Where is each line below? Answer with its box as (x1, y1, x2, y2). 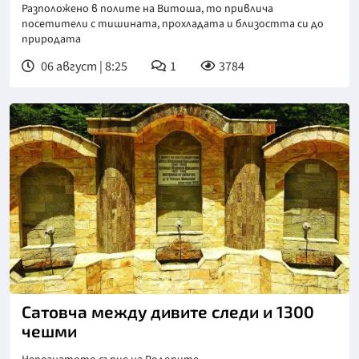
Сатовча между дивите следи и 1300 (22, 301, 314, 322)
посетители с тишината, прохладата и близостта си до (22, 15, 324, 32)
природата (22, 30, 81, 47)
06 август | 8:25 (38, 57, 127, 75)
